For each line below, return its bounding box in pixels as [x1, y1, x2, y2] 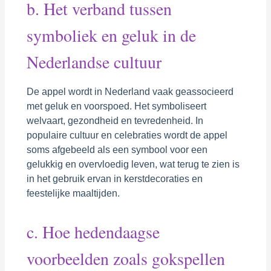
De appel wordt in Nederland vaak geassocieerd [26, 86, 233, 97]
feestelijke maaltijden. [26, 188, 120, 198]
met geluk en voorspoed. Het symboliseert [26, 100, 206, 111]
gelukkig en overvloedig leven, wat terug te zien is [26, 158, 240, 169]
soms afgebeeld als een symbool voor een [26, 144, 207, 155]
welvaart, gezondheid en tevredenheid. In [26, 115, 203, 126]
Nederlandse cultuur [26, 50, 162, 73]
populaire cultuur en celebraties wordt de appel [26, 129, 227, 140]
